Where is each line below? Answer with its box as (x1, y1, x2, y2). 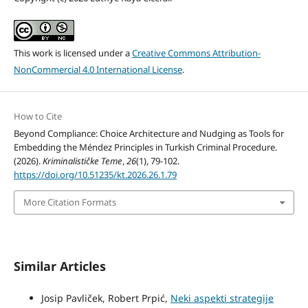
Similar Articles (13, 257, 106, 274)
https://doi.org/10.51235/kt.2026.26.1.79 (13, 168, 177, 181)
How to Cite (13, 109, 62, 122)
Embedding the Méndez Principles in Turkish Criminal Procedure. (13, 140, 277, 153)
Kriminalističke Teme (42, 154, 122, 167)
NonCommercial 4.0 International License (13, 63, 182, 76)
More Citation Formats (23, 196, 116, 209)
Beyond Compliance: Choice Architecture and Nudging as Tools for (13, 126, 284, 140)
